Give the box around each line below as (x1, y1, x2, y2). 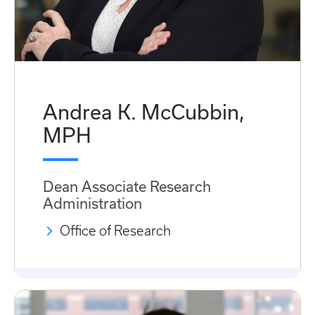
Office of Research (60, 223, 171, 238)
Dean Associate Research (43, 177, 211, 195)
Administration (43, 194, 142, 212)
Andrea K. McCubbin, (43, 99, 245, 124)
